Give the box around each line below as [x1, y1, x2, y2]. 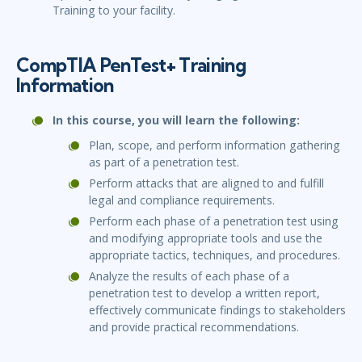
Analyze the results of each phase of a [89, 268, 289, 284]
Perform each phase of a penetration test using [89, 213, 339, 229]
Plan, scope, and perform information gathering [89, 137, 340, 154]
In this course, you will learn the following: [53, 112, 300, 128]
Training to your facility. [53, 2, 175, 19]
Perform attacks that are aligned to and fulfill [89, 175, 324, 192]
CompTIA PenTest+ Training [16, 53, 246, 78]
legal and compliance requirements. [89, 192, 275, 208]
